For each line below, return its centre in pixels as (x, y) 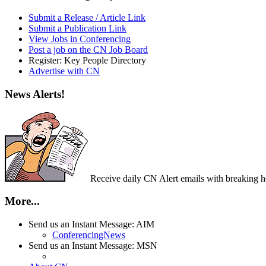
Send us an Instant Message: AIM (91, 224)
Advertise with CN (64, 71)
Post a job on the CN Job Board (88, 50)
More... (22, 201)
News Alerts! (35, 94)
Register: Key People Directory (87, 61)
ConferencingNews (89, 235)
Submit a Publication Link (77, 28)
